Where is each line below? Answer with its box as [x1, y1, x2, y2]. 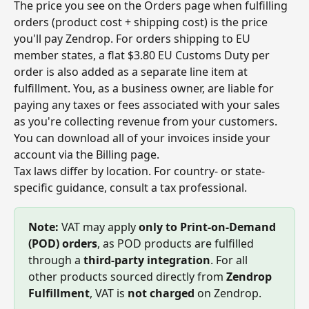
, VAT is [90, 285, 128, 301]
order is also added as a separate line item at [14, 63, 250, 79]
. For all [210, 252, 250, 268]
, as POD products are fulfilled [97, 235, 257, 251]
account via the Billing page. [14, 146, 159, 162]
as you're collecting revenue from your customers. [14, 113, 280, 129]
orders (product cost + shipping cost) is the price [14, 14, 270, 30]
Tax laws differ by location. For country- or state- [14, 163, 265, 179]
